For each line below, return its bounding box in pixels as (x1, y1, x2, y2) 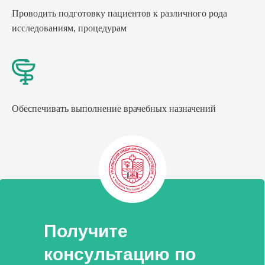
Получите (44, 221, 128, 241)
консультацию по (44, 244, 196, 264)
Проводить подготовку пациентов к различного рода (12, 8, 227, 19)
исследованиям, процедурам (12, 23, 127, 34)
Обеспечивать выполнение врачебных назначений (12, 103, 216, 114)
